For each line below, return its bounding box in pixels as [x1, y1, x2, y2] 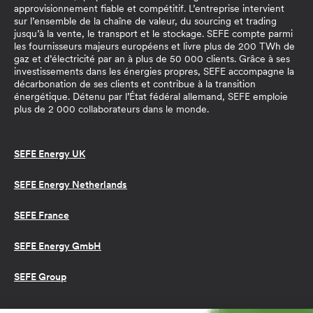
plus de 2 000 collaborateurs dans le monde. [14, 103, 209, 115]
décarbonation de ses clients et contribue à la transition [14, 78, 256, 90]
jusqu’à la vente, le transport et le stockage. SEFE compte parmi [14, 27, 293, 40]
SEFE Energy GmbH [14, 240, 101, 252]
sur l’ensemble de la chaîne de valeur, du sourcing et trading [14, 15, 277, 27]
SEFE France [14, 209, 69, 221]
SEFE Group [14, 270, 66, 283]
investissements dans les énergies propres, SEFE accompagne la [14, 65, 294, 78]
